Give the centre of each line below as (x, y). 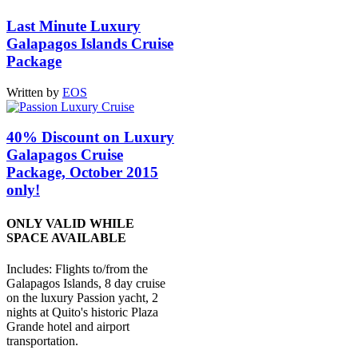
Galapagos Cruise (65, 155)
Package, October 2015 (82, 173)
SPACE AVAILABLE (66, 237)
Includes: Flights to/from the (77, 268)
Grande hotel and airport (68, 326)
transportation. (42, 340)
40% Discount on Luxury (90, 137)
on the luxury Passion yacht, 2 (82, 297)
